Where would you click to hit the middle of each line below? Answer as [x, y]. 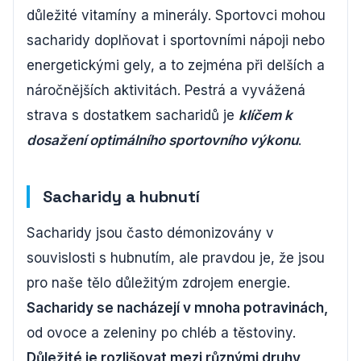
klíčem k [266, 116]
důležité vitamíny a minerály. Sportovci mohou [176, 16]
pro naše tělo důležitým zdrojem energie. [158, 283]
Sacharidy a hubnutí [121, 197]
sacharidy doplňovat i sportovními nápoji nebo [176, 41]
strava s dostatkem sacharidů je [133, 116]
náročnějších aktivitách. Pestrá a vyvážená [166, 91]
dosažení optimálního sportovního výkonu [162, 141]
